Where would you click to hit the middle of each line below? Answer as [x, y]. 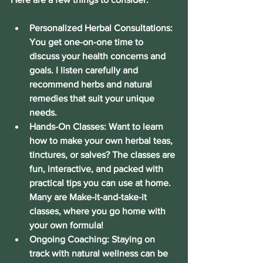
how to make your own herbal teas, [102, 140]
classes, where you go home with [99, 211]
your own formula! [66, 225]
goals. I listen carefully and [85, 70]
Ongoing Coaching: [69, 239]
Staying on [133, 239]
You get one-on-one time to [87, 42]
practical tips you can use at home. [101, 183]
